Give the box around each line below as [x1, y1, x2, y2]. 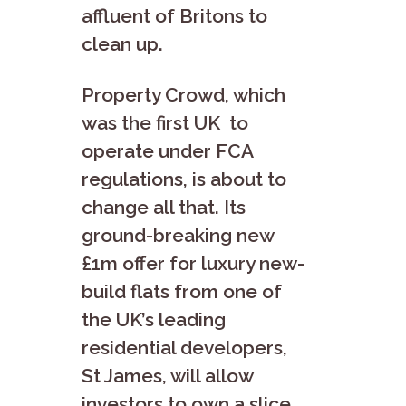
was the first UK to [82, 111, 248, 134]
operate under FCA [82, 139, 253, 162]
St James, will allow [82, 363, 253, 387]
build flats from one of [82, 279, 282, 303]
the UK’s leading [82, 307, 226, 331]
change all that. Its [82, 195, 246, 218]
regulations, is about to [82, 167, 286, 190]
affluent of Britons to [82, 4, 267, 27]
